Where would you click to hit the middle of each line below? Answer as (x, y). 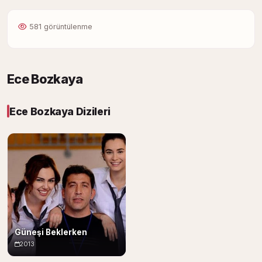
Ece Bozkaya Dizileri (60, 111)
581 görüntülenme (61, 26)
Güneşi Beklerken (51, 232)
